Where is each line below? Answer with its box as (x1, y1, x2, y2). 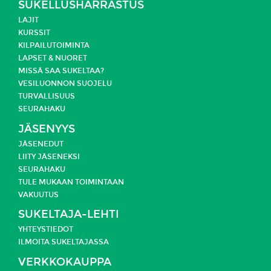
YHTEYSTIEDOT (18, 225, 73, 234)
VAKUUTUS (18, 190, 59, 199)
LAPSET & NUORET (18, 54, 87, 63)
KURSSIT (18, 28, 50, 38)
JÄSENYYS (18, 122, 75, 135)
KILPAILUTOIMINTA (18, 41, 90, 50)
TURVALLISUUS (18, 92, 75, 101)
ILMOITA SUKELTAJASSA (18, 238, 109, 247)
